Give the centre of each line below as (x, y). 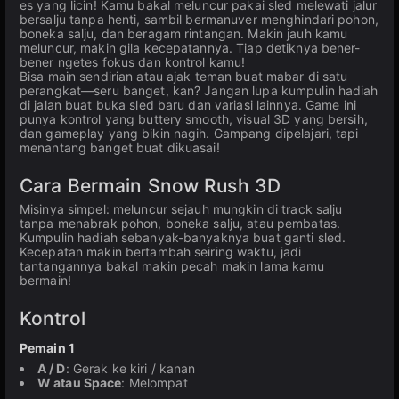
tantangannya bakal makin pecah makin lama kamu (172, 266)
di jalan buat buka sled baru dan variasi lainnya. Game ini (188, 105)
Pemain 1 (47, 348)
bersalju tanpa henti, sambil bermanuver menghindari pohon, (199, 19)
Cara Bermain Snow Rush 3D (150, 186)
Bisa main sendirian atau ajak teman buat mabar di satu (184, 76)
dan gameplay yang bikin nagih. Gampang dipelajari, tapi (189, 133)
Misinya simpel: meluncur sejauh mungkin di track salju (181, 209)
